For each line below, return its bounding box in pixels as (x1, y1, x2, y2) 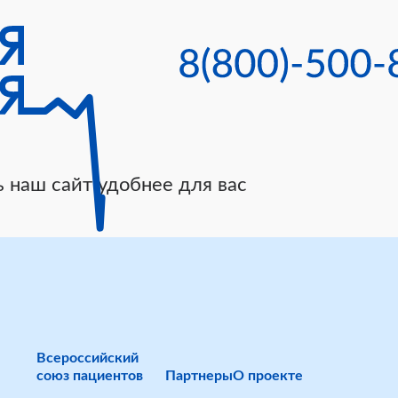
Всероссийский (36, 351, 139, 366)
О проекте (233, 369, 303, 384)
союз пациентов (36, 369, 143, 384)
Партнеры (165, 369, 233, 384)
